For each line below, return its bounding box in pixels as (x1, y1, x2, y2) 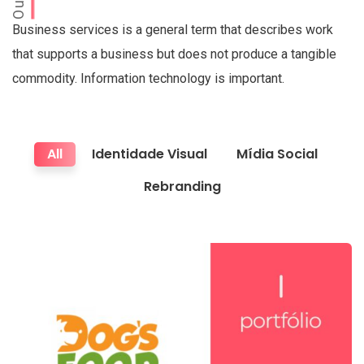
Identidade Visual (91, 145, 207, 164)
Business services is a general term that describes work (12, 22, 333, 38)
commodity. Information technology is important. (12, 71, 284, 87)
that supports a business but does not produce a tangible (12, 46, 336, 63)
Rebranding (143, 177, 221, 197)
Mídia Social (236, 145, 318, 164)
